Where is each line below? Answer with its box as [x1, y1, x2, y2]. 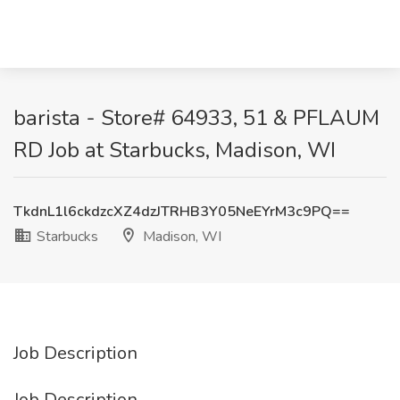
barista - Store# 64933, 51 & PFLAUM [13, 104, 379, 132]
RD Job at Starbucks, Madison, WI [13, 136, 336, 164]
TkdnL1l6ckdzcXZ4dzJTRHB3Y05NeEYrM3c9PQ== [13, 202, 350, 221]
